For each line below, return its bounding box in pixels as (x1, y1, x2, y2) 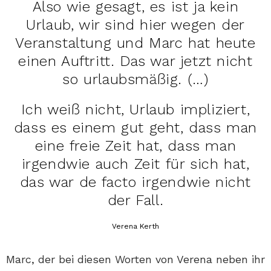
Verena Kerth (112, 222, 159, 231)
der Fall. (107, 192, 164, 209)
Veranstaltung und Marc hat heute (15, 34, 256, 52)
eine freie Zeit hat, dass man (34, 137, 237, 155)
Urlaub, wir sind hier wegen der (26, 16, 245, 34)
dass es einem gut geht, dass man (13, 119, 258, 137)
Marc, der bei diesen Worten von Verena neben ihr (6, 253, 265, 266)
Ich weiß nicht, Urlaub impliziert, (21, 101, 250, 119)
